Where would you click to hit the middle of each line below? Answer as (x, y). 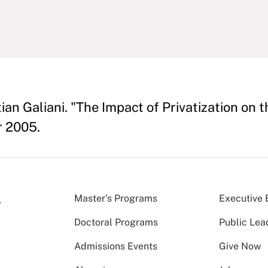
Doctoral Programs (116, 222)
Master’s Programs (116, 198)
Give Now (240, 246)
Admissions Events (116, 246)
